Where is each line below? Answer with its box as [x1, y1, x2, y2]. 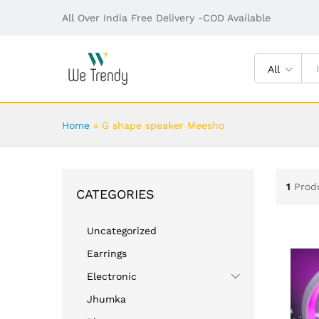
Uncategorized [87, 224, 157, 236]
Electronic [87, 270, 137, 282]
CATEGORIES [76, 186, 155, 202]
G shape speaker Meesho [102, 119, 224, 131]
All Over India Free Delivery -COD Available [62, 12, 271, 23]
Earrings [87, 247, 127, 259]
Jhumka [87, 293, 126, 305]
